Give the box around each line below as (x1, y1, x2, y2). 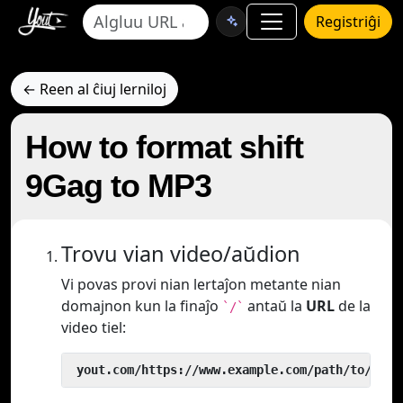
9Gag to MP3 (25, 167, 211, 204)
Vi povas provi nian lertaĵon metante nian (61, 274, 341, 294)
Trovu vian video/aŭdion (61, 239, 300, 268)
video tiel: (61, 318, 126, 337)
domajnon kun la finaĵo (61, 296, 222, 316)
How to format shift (25, 129, 303, 166)
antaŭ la (244, 296, 306, 316)
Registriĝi (316, 12, 381, 31)
